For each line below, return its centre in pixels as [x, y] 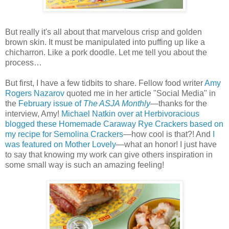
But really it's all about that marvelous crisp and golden [104, 32]
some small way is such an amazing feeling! [85, 165]
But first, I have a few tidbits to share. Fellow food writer [105, 83]
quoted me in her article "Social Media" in [140, 93]
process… [24, 62]
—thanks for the [179, 103]
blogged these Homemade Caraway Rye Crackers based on [114, 124]
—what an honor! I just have [166, 144]
